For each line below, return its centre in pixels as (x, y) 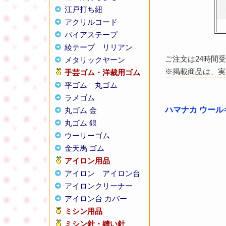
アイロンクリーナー (99, 186)
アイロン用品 (87, 161)
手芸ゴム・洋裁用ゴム (102, 72)
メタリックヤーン (95, 60)
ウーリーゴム (87, 135)
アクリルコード (91, 22)
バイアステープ (91, 35)
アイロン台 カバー (96, 199)
